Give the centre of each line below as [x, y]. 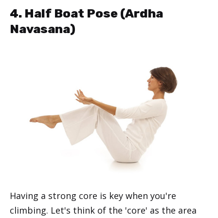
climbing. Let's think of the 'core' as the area [103, 210]
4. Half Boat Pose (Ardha [86, 13]
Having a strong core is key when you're [93, 196]
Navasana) [43, 29]
